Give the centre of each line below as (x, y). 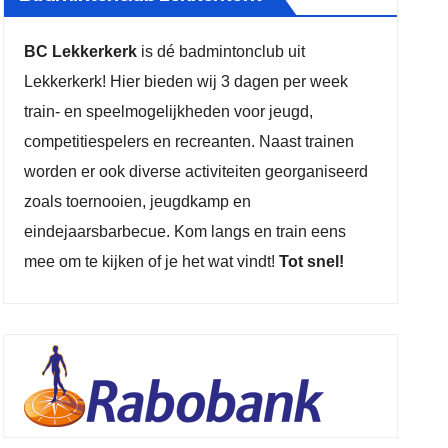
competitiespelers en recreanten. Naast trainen (189, 141)
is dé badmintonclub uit (221, 51)
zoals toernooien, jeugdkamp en (138, 201)
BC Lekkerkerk (81, 51)
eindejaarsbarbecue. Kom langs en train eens (185, 231)
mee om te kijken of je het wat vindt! (152, 261)
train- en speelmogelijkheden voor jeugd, (169, 111)
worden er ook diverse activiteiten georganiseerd (196, 171)
